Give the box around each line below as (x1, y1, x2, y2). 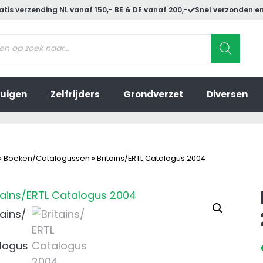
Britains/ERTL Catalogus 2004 (97, 153, 205, 163)
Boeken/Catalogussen (4, 153, 90, 163)
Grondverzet (123, 88, 183, 101)
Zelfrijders (50, 88, 100, 101)
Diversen (207, 88, 248, 101)
